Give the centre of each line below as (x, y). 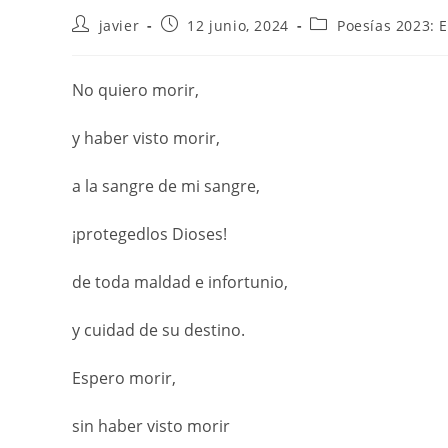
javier (119, 25)
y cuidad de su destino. (158, 330)
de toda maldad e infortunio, (180, 282)
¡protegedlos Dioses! (149, 234)
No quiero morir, (135, 90)
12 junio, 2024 (238, 25)
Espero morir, (124, 378)
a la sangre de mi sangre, (166, 186)
